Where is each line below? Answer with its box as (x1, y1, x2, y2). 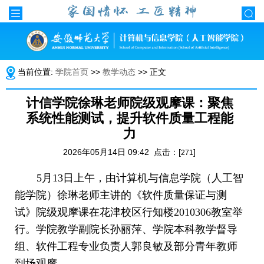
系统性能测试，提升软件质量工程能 (25, 111, 233, 126)
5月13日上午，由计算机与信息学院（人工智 (37, 172, 243, 184)
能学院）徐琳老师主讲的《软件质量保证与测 (15, 189, 227, 201)
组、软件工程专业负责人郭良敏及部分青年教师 (15, 240, 237, 252)
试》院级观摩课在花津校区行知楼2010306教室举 (15, 206, 243, 218)
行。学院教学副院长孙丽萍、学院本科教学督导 (15, 223, 237, 235)
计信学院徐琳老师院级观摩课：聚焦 (25, 95, 233, 110)
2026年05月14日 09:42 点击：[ (63, 147, 181, 157)
